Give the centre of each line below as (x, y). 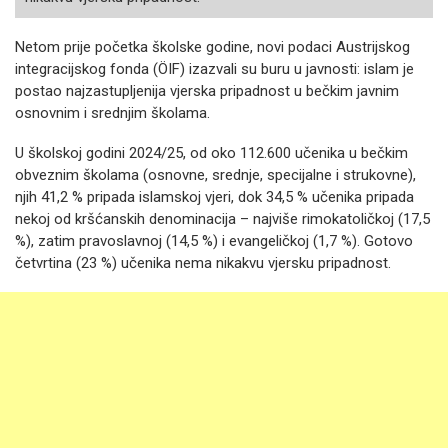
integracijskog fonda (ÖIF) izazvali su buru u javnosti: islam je (214, 69)
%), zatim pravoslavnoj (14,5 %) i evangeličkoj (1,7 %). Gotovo (214, 241)
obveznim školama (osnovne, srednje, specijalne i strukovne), (215, 175)
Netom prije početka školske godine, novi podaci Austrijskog (212, 47)
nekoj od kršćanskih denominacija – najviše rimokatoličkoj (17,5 (222, 219)
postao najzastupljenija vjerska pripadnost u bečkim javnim (207, 91)
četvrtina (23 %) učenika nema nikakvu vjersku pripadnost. (203, 263)
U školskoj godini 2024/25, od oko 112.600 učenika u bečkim (211, 153)
